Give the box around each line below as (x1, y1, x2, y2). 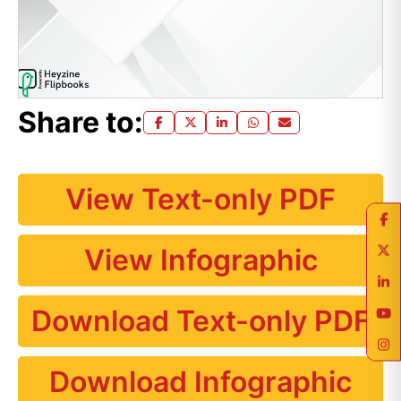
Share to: (18, 105, 143, 140)
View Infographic (83, 243, 318, 277)
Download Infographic (49, 364, 352, 399)
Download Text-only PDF (30, 303, 371, 338)
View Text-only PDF (65, 182, 336, 217)
